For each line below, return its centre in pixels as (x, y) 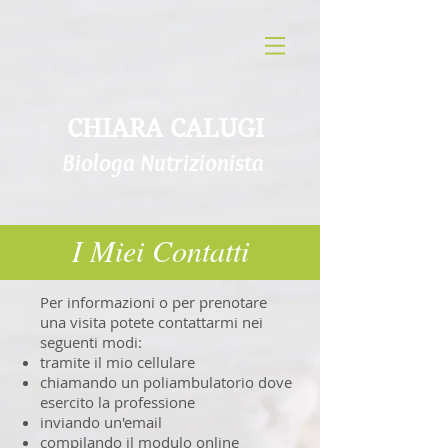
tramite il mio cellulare (117, 362)
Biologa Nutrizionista (162, 162)
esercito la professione (117, 402)
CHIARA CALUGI (165, 128)
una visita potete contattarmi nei (151, 322)
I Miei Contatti (160, 250)
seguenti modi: (91, 342)
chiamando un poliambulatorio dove (166, 382)
